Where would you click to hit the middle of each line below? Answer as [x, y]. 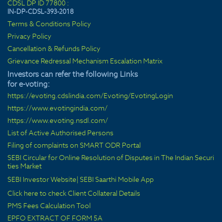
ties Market [25, 166]
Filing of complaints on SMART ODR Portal [74, 145]
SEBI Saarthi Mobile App [117, 179]
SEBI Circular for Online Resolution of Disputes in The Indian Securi [111, 158]
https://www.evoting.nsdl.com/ [58, 120]
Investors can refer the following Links [73, 74]
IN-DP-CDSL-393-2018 [41, 12]
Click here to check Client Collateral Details [74, 193]
